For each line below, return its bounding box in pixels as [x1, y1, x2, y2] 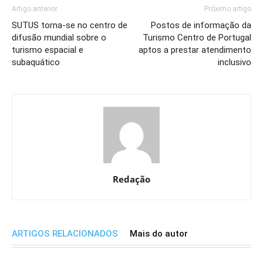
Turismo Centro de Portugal [143, 32, 251, 43]
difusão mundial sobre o [12, 32, 106, 43]
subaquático [12, 57, 60, 68]
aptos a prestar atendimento [139, 45, 251, 56]
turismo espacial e [12, 45, 83, 56]
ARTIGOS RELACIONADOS [12, 228, 118, 240]
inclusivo [218, 57, 251, 68]
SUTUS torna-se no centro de [12, 20, 127, 31]
